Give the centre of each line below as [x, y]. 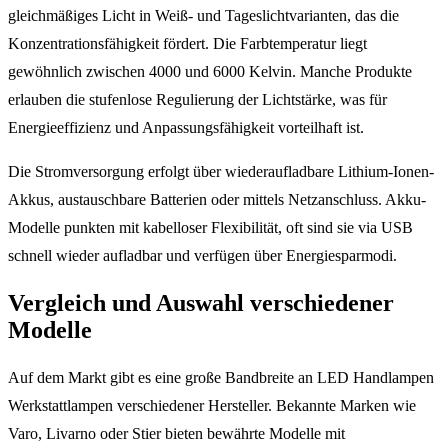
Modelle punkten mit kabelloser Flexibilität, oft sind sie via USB [210, 228]
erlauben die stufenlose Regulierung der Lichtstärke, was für [197, 100]
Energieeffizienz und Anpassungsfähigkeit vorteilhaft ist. [186, 128]
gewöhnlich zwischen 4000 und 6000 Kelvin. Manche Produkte [210, 72]
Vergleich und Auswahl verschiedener [201, 303]
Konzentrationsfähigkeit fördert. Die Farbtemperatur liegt [187, 44]
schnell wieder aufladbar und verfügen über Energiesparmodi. [202, 256]
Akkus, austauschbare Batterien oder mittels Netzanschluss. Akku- [217, 200]
